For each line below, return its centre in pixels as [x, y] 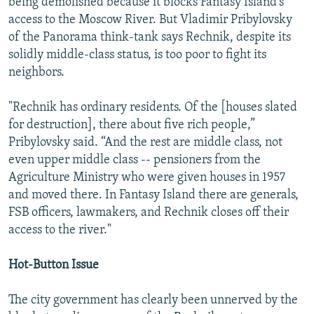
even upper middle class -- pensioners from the [135, 160]
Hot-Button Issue [54, 265]
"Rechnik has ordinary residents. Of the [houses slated [153, 107]
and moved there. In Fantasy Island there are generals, [153, 195]
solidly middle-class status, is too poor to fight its [137, 55]
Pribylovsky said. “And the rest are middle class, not [145, 142]
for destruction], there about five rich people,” [132, 125]
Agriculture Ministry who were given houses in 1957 [147, 177]
